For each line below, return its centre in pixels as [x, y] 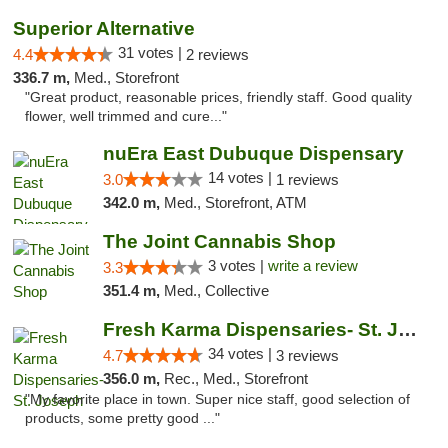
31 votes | [152, 52]
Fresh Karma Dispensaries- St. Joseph [407, 329]
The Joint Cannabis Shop [219, 241]
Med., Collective [216, 290]
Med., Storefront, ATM [235, 202]
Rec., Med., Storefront [235, 378]
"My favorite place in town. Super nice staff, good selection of [217, 399]
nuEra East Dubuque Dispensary [253, 153]
